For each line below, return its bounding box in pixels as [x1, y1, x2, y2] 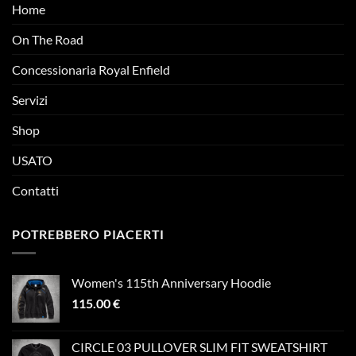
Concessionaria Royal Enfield [12, 61, 170, 77]
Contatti [12, 182, 59, 198]
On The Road [12, 31, 83, 47]
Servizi [12, 91, 48, 107]
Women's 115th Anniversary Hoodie [72, 275, 271, 291]
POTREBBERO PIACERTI [12, 226, 165, 242]
